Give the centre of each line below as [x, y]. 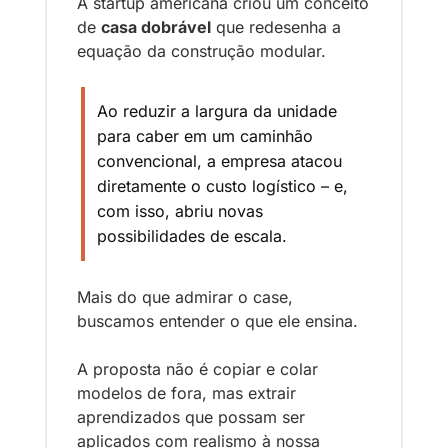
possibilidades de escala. [194, 236]
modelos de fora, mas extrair [186, 393]
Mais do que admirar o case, [185, 297]
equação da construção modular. [204, 51]
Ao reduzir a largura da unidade [217, 111]
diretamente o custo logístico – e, [222, 186]
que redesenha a [276, 27]
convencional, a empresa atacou [219, 161]
